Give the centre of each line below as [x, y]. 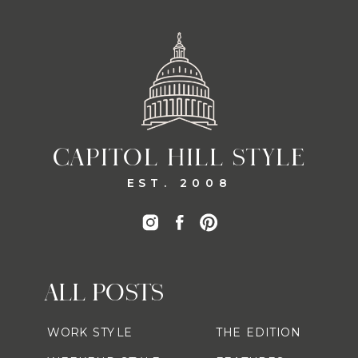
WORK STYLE [90, 333]
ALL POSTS [104, 293]
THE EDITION [259, 333]
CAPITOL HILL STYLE [179, 158]
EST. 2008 [179, 183]
